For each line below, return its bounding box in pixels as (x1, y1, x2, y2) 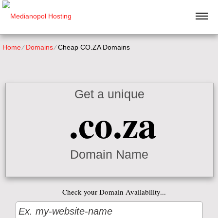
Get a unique (74, 87, 145, 101)
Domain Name (70, 147, 149, 161)
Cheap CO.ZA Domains (58, 43, 130, 51)
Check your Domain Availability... (62, 187, 166, 197)
